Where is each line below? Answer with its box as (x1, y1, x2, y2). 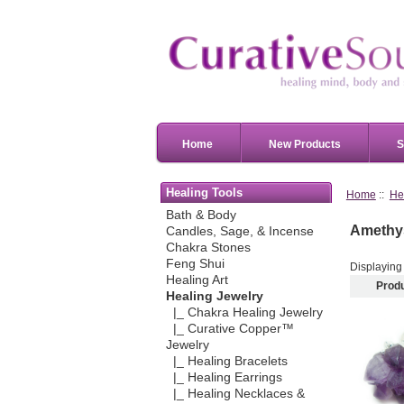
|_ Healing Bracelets (165, 354, 288, 369)
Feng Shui (165, 257, 225, 271)
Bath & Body (165, 208, 236, 223)
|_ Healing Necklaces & (165, 387, 305, 401)
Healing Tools (166, 185, 243, 199)
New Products (269, 137, 341, 151)
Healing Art (165, 273, 228, 288)
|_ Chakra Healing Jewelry (165, 306, 323, 320)
